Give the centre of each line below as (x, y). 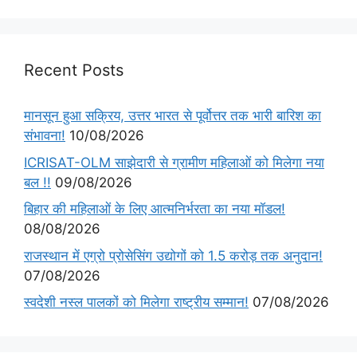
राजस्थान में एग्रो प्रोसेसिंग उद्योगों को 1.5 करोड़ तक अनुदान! (173, 255)
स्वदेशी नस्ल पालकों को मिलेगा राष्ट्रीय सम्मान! (136, 302)
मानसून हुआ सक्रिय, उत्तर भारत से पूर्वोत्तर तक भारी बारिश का (173, 116)
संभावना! (45, 136)
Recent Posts (74, 71)
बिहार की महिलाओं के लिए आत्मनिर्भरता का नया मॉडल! (155, 209)
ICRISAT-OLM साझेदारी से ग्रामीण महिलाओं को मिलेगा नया (174, 162)
